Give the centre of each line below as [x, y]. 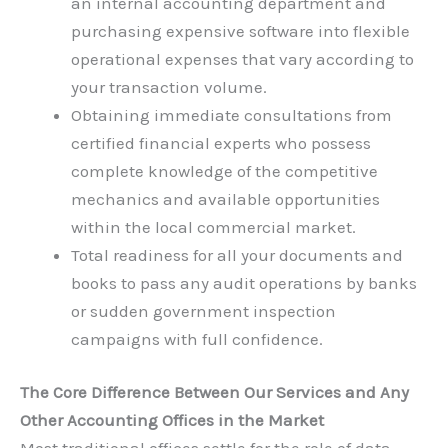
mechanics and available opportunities [225, 198]
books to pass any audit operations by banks [244, 282]
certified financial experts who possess [221, 142]
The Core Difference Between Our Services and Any [214, 392]
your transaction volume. [169, 86]
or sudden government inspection [203, 310]
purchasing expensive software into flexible [240, 30]
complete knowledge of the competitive [224, 170]
